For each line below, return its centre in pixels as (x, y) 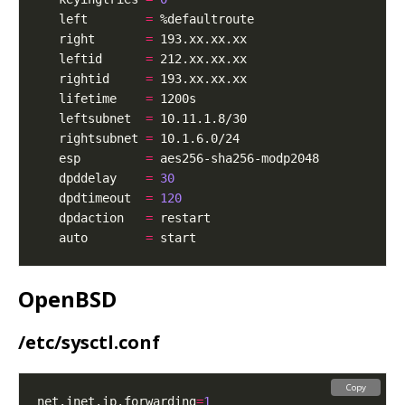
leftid (91, 59)
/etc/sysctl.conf (89, 343)
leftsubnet (91, 119)
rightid (91, 79)
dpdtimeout (91, 198)
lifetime (91, 99)
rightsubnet (91, 139)
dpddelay (91, 179)
